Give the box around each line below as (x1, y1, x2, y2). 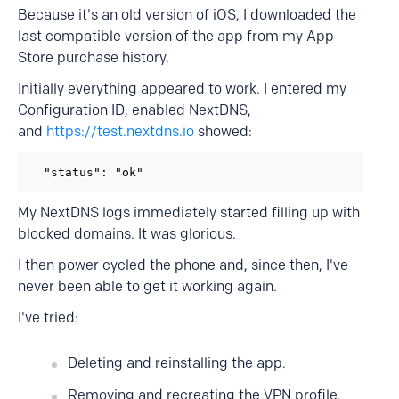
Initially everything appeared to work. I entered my (18, 80, 346, 97)
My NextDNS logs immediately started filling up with (18, 204, 360, 221)
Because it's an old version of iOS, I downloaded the (18, 6, 356, 23)
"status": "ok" (29, 166, 143, 179)
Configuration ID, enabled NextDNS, (18, 102, 251, 118)
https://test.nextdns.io (46, 123, 194, 140)
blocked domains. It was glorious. (18, 225, 236, 242)
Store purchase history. (18, 49, 169, 66)
